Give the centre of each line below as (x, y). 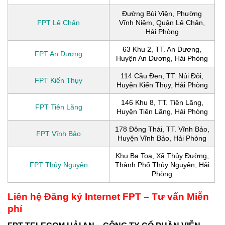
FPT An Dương (59, 53)
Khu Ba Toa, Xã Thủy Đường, (162, 155)
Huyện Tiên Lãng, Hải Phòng (162, 111)
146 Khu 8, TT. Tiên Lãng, (162, 102)
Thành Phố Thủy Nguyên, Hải (162, 164)
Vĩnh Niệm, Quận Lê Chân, (162, 22)
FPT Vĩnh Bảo (59, 133)
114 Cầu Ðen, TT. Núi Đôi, (162, 76)
